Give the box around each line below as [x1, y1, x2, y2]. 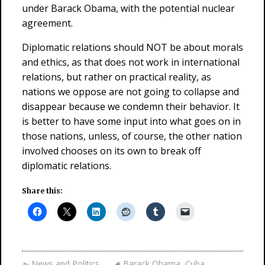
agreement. [22, 17, 73, 30]
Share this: [22, 186, 63, 195]
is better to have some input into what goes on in [22, 115, 241, 128]
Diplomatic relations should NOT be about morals [22, 41, 243, 54]
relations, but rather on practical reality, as [22, 70, 211, 83]
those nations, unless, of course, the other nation [22, 130, 242, 143]
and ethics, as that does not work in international [22, 56, 240, 69]
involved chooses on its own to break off [22, 144, 201, 157]
